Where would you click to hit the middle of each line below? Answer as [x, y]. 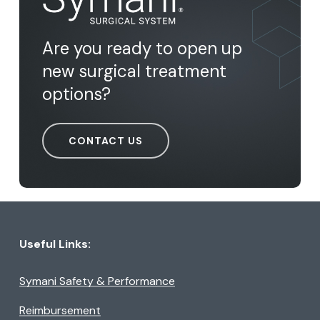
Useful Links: [55, 244]
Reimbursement [60, 311]
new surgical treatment [135, 71]
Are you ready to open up [142, 48]
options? [77, 94]
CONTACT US [106, 140]
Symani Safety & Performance [97, 281]
